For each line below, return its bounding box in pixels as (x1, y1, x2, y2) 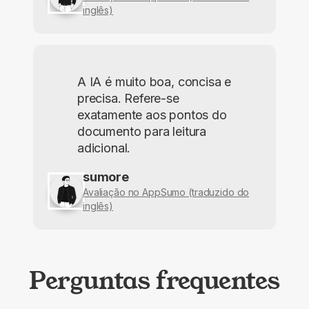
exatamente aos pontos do (77, 107, 227, 122)
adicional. (77, 140, 131, 155)
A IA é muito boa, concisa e (77, 74, 232, 89)
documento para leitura (77, 123, 207, 139)
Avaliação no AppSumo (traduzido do (83, 186, 250, 198)
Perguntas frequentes (29, 263, 280, 297)
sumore (83, 169, 129, 184)
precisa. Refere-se (77, 90, 179, 106)
